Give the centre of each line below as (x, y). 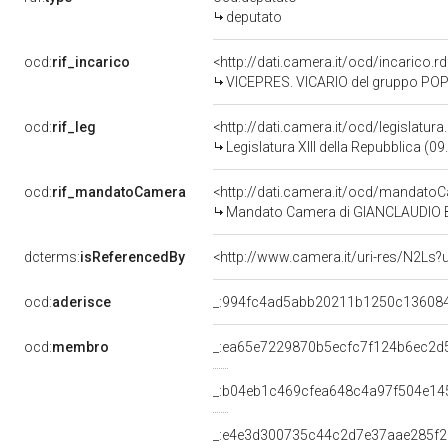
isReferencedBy (132, 257)
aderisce (81, 302)
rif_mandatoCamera (119, 192)
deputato (254, 17)
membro (80, 347)
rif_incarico (91, 62)
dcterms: (52, 257)
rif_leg (74, 127)
